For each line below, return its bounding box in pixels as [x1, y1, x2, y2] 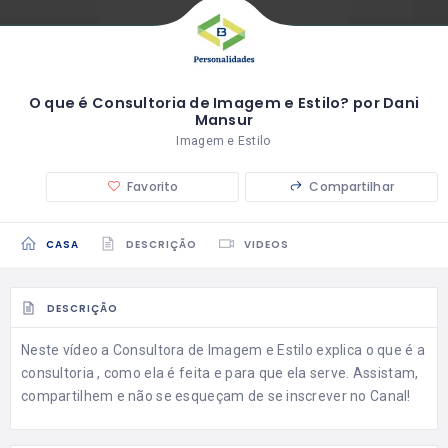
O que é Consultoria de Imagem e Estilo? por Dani [28, 93, 420, 114]
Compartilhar [309, 178, 394, 196]
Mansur [194, 110, 254, 131]
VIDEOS [244, 236, 290, 252]
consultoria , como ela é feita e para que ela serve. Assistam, [21, 364, 419, 381]
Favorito [127, 178, 179, 196]
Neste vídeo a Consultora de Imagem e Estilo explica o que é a [21, 341, 426, 358]
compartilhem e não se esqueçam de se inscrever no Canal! [21, 387, 411, 404]
